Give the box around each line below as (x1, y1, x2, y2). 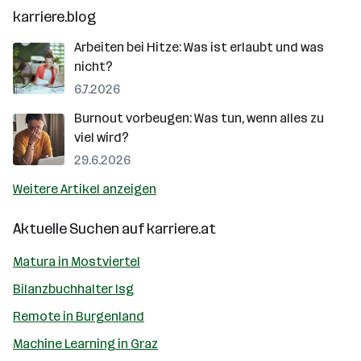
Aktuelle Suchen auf (13, 220, 147, 238)
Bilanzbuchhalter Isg (13, 281, 134, 297)
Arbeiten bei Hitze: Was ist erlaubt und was (74, 39, 324, 55)
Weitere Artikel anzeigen (13, 181, 156, 197)
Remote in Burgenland (13, 309, 144, 324)
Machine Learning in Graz (13, 336, 158, 351)
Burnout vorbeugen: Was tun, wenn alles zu (74, 110, 324, 126)
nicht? (74, 59, 113, 74)
